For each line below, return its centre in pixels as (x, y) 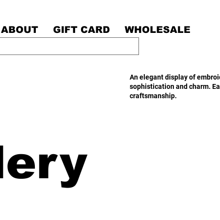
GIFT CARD (82, 30)
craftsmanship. (153, 96)
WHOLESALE (158, 30)
